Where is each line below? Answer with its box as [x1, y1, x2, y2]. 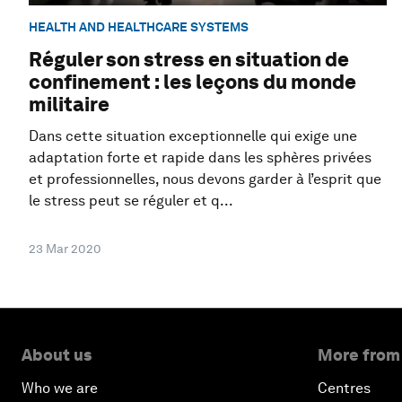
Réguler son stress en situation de [29, 48, 349, 72]
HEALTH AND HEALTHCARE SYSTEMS [29, 19, 249, 34]
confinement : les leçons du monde [29, 70, 356, 94]
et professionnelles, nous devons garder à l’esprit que [29, 170, 381, 188]
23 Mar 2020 [29, 241, 101, 257]
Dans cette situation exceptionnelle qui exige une [29, 127, 357, 145]
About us [22, 345, 92, 365]
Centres [318, 380, 371, 398]
